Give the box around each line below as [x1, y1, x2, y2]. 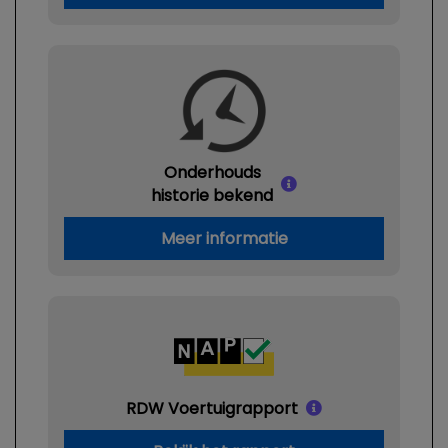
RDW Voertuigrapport [126, 397, 298, 420]
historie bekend [151, 184, 273, 207]
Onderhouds [163, 161, 261, 184]
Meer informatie [160, 227, 288, 250]
